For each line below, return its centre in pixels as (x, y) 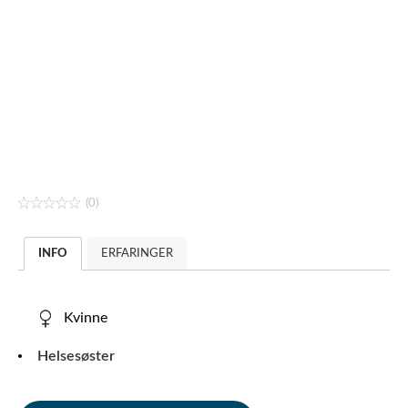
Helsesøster (76, 356)
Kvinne (86, 318)
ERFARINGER (137, 254)
